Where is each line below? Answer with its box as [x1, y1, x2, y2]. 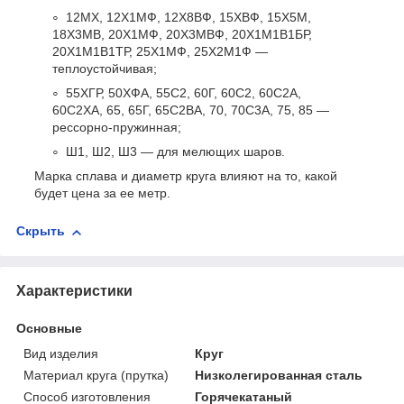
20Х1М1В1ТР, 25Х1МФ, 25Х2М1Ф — [52, 44, 268, 60]
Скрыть [16, 224, 65, 239]
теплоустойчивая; [52, 61, 157, 77]
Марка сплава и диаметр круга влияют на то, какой [34, 169, 337, 184]
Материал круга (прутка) [23, 367, 169, 382]
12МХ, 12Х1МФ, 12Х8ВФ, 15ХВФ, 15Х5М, [66, 10, 311, 25]
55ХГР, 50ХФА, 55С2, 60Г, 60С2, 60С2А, [66, 86, 301, 101]
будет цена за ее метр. [34, 186, 170, 201]
